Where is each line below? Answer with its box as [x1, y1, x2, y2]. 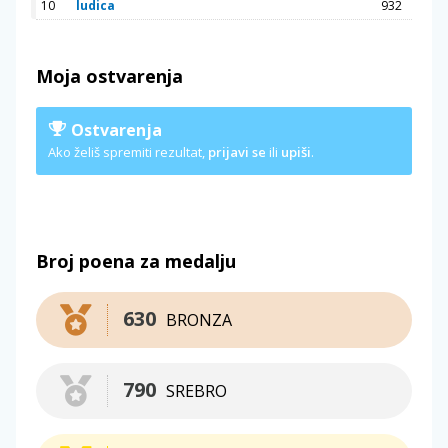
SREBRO [166, 379, 227, 402]
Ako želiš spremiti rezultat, [48, 142, 208, 161]
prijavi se [208, 142, 266, 161]
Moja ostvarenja [36, 63, 183, 88]
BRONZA [166, 308, 232, 331]
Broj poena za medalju [36, 248, 236, 273]
